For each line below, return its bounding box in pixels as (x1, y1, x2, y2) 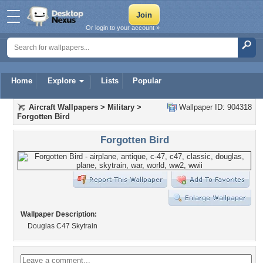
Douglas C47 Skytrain (28, 222, 97, 230)
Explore (48, 76, 76, 85)
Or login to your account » (86, 24, 160, 31)
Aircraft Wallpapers (29, 103, 98, 112)
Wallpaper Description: (21, 210, 97, 218)
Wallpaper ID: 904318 (177, 103, 252, 112)
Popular (133, 76, 161, 85)
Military (107, 103, 134, 112)
